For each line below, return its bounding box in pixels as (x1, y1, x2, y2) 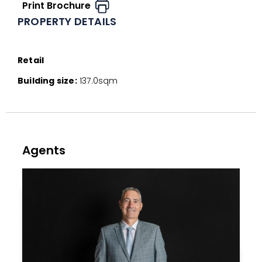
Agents (22, 142, 65, 158)
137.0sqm (77, 74, 118, 87)
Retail (18, 54, 44, 66)
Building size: (18, 74, 77, 87)
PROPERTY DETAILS (18, 13, 117, 29)
